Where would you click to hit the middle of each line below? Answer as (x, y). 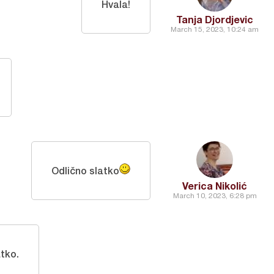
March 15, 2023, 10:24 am (215, 29)
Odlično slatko (85, 170)
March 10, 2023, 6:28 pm (215, 196)
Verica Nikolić (215, 186)
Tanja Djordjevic (215, 19)
